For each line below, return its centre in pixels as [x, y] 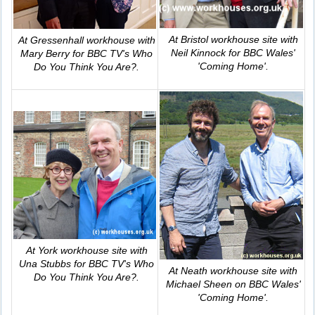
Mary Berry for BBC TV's [76, 54]
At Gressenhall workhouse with [86, 40]
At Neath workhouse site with [233, 270]
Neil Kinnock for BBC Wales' [233, 53]
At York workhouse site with [86, 250]
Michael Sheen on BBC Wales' [233, 284]
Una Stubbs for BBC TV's [76, 263]
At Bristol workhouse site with [233, 40]
